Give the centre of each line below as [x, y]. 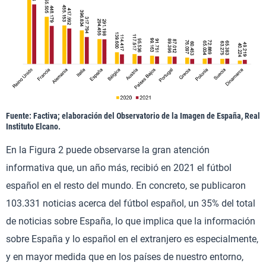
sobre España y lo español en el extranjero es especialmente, [132, 239]
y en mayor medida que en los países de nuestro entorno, [125, 257]
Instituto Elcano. [33, 127]
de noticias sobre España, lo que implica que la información [131, 221]
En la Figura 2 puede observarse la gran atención [108, 150]
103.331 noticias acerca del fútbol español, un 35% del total [131, 204]
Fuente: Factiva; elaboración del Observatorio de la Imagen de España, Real [133, 116]
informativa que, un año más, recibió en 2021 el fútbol [119, 168]
